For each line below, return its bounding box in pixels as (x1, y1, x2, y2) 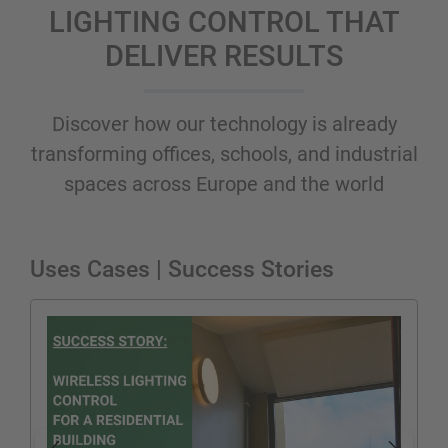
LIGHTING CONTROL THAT (48, 4, 400, 39)
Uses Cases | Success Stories (30, 254, 334, 283)
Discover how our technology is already (51, 111, 397, 136)
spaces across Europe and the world (64, 171, 384, 196)
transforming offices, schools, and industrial (30, 141, 418, 166)
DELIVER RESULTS (104, 38, 344, 73)
